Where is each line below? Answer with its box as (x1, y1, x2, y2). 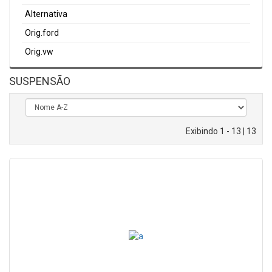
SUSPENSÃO (9, 74, 70, 87)
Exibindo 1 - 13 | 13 (186, 126, 256, 136)
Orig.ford (25, 27, 59, 38)
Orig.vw (25, 46, 53, 56)
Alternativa (25, 8, 67, 19)
